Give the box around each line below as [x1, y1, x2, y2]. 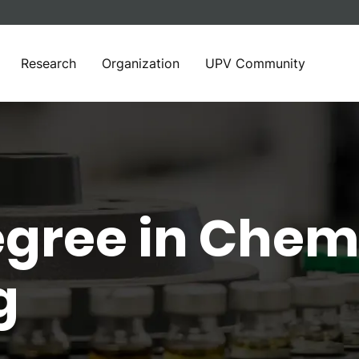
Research [21, 55, 76, 71]
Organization [102, 55, 179, 71]
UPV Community [205, 55, 305, 71]
